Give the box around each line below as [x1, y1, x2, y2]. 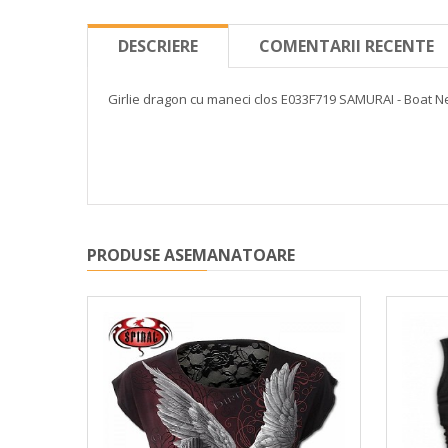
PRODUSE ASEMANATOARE [87, 243, 295, 266]
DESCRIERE [118, 34, 198, 57]
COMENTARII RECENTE [259, 34, 434, 57]
